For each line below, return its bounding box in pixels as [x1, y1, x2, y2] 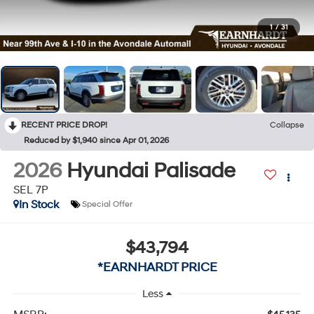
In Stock [18, 197, 59, 212]
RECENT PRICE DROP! [21, 119, 107, 130]
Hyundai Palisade [66, 157, 235, 184]
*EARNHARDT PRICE [97, 259, 217, 276]
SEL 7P [13, 182, 48, 197]
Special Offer [81, 199, 132, 210]
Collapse [270, 119, 304, 130]
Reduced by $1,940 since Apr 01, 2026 [24, 135, 169, 146]
